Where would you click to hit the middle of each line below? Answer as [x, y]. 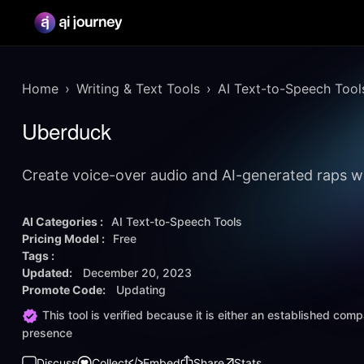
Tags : [38, 256]
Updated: [48, 273]
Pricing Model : [63, 238]
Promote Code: [65, 290]
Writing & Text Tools [138, 89]
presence [47, 333]
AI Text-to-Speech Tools [177, 221]
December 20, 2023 [137, 273]
